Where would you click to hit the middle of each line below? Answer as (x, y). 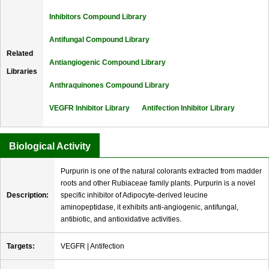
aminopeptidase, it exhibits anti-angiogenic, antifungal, (150, 207)
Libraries (22, 72)
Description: (28, 195)
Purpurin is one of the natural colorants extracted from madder (161, 171)
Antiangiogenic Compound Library (107, 63)
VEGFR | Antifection (92, 246)
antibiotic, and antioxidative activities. (121, 219)
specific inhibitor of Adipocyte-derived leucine (134, 195)
